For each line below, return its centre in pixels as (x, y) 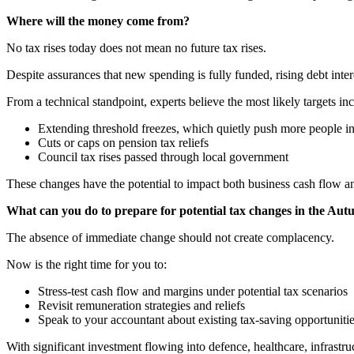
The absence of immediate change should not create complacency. (170, 237)
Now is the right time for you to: (87, 264)
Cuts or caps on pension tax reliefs (123, 142)
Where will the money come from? (98, 21)
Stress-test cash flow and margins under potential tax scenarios (193, 291)
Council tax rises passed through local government (163, 156)
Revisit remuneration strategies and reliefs (141, 305)
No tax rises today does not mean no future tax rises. (136, 47)
